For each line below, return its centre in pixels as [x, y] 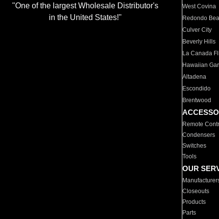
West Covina [199, 6]
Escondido [197, 88]
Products [194, 202]
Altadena [195, 77]
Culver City [197, 30]
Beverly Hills [199, 42]
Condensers [199, 135]
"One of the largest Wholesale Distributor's [85, 6]
